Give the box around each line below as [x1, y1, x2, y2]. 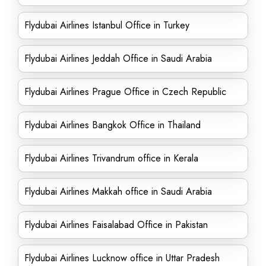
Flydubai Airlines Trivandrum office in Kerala [24, 151, 198, 165]
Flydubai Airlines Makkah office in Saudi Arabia [24, 185, 212, 198]
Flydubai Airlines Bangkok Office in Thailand [24, 118, 201, 132]
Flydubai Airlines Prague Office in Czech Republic [24, 85, 226, 99]
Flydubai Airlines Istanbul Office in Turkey [24, 18, 189, 32]
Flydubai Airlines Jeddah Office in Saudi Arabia [24, 52, 212, 65]
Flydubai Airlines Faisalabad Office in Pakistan [24, 218, 208, 232]
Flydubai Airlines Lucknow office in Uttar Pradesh [24, 251, 220, 265]
